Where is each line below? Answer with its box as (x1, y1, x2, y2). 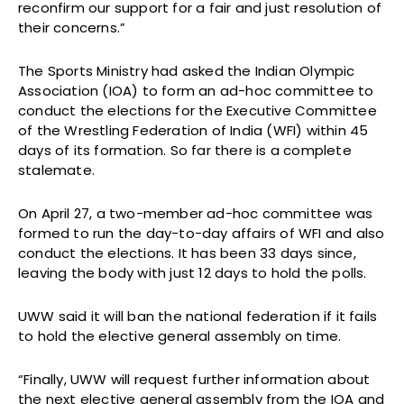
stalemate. (18, 161, 95, 180)
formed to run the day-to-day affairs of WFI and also (18, 224, 385, 243)
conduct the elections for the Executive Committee (18, 101, 377, 121)
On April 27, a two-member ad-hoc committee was (18, 204, 373, 224)
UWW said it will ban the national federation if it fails (18, 307, 378, 326)
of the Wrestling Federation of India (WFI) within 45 (18, 121, 369, 141)
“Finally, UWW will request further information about (18, 370, 371, 390)
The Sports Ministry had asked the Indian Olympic (18, 61, 355, 81)
